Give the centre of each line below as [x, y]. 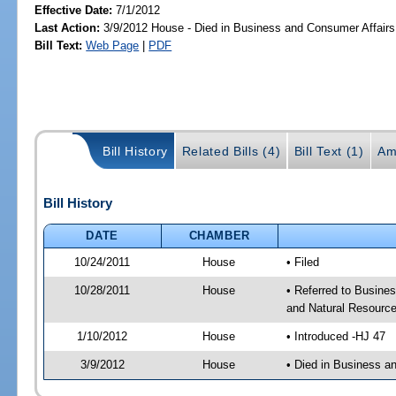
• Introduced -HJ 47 [335, 336]
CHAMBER [220, 235]
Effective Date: [76, 10]
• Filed [302, 262]
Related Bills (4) [231, 152]
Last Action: [68, 27]
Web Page [113, 45]
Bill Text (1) [329, 152]
